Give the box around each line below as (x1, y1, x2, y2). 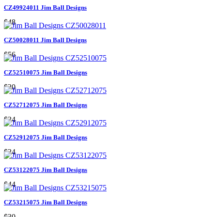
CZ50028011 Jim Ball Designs (4, 36, 87, 44)
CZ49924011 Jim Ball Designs (4, 3, 87, 11)
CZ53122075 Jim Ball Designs (4, 166, 87, 173)
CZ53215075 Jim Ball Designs (4, 198, 87, 206)
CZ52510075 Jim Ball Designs (4, 68, 87, 76)
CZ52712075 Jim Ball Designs (4, 101, 87, 108)
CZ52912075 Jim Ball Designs (4, 133, 87, 141)
